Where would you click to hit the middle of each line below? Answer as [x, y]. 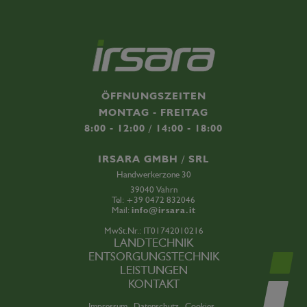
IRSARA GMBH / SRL [153, 159]
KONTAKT [153, 283]
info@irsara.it [163, 210]
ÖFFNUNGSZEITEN [153, 96]
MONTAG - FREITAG [153, 112]
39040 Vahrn [153, 189]
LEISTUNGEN [153, 270]
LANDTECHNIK [153, 242]
